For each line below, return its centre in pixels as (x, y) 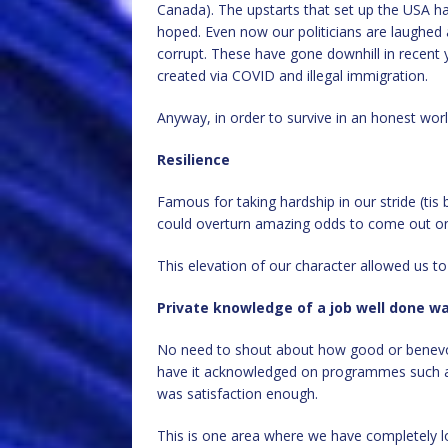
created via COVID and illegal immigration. (292, 75)
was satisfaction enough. (237, 393)
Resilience (193, 159)
